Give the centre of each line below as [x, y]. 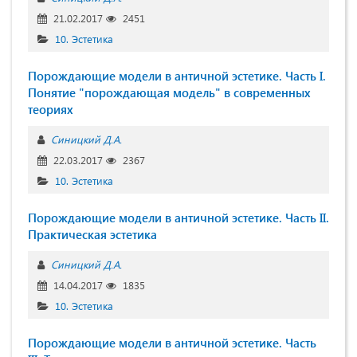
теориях [51, 110]
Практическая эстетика [92, 235]
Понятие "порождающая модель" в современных [169, 93]
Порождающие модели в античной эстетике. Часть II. [178, 218]
